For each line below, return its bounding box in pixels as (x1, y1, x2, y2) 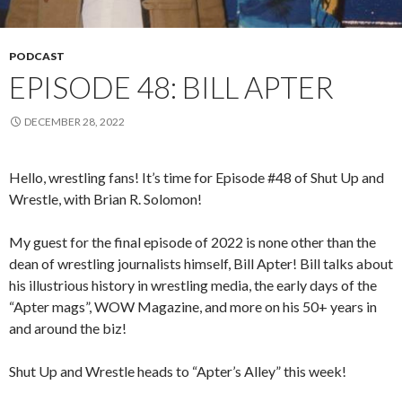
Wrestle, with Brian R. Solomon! (9, 189, 202, 207)
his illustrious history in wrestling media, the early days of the (9, 275, 377, 293)
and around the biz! (9, 319, 127, 336)
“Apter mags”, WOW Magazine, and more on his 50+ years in (9, 297, 377, 315)
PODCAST (9, 48, 65, 63)
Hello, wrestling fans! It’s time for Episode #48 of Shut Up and (9, 168, 384, 186)
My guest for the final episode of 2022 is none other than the (9, 232, 376, 250)
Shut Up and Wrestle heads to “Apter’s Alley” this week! (9, 362, 346, 380)
